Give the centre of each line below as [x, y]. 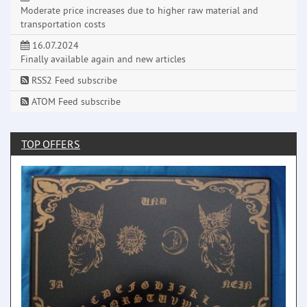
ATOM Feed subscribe [75, 102]
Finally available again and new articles [103, 59]
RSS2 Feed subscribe [73, 81]
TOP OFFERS [51, 144]
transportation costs [63, 24]
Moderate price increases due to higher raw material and [139, 11]
